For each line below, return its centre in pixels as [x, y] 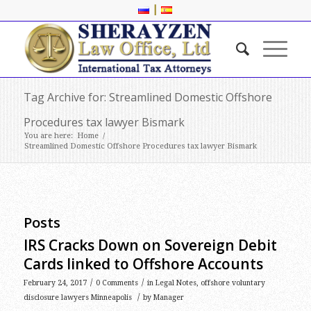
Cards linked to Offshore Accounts [143, 264]
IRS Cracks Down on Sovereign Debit [150, 245]
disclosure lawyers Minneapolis [77, 297]
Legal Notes [176, 283]
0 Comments [117, 283]
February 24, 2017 [55, 283]
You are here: [48, 136]
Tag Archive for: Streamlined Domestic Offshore [148, 97]
